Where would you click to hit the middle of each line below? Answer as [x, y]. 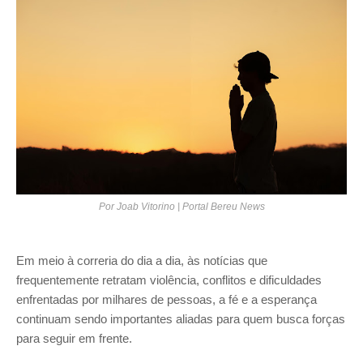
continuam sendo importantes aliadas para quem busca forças [181, 318]
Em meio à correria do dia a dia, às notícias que [142, 260]
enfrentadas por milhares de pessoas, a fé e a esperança [167, 299]
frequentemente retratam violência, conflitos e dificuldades [169, 280]
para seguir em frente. [74, 338]
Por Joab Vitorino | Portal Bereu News [181, 206]
